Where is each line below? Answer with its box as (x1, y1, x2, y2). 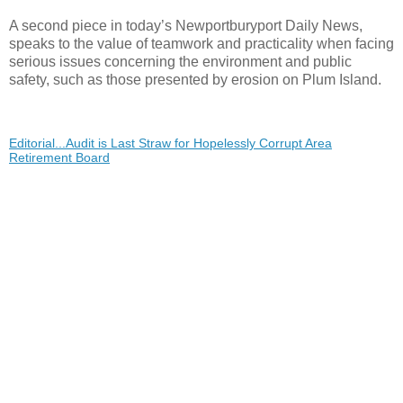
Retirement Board (9, 150, 110, 166)
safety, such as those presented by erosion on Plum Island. (9, 72, 381, 88)
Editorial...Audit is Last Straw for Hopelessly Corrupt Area (9, 136, 332, 151)
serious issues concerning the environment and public (9, 54, 352, 70)
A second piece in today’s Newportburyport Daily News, (9, 18, 363, 34)
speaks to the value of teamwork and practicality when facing (9, 36, 394, 52)
